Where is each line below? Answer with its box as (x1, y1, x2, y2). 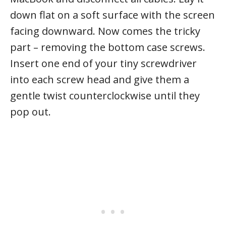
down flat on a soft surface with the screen (10, 8, 215, 22)
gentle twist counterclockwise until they (10, 88, 200, 102)
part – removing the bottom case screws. (10, 40, 205, 54)
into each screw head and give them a (10, 72, 189, 86)
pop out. (10, 104, 51, 119)
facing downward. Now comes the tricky (10, 24, 200, 38)
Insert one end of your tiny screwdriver (10, 56, 197, 70)
